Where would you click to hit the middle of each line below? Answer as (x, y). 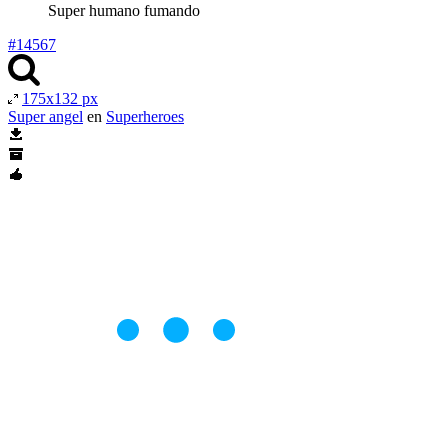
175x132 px (60, 98)
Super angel (45, 116)
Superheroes (145, 116)
